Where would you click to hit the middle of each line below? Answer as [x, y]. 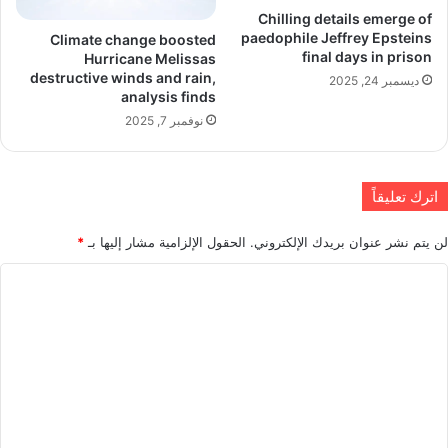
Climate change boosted [133, 39]
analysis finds [168, 96]
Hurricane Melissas [150, 58]
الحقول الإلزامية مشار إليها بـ [165, 241]
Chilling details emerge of [345, 18]
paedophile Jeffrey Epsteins [336, 37]
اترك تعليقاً [405, 196]
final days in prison [367, 56]
